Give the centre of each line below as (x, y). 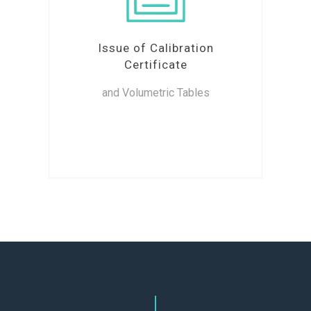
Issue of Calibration (155, 48)
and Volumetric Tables (155, 93)
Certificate (155, 65)
